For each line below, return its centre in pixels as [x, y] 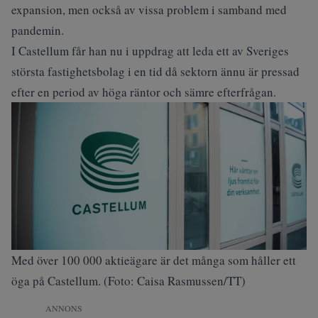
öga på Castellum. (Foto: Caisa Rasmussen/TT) [128, 281]
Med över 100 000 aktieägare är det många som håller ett [154, 260]
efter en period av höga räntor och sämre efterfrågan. [144, 92]
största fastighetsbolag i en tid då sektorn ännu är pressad [155, 71]
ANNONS [64, 308]
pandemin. [38, 30]
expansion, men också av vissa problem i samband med [149, 10]
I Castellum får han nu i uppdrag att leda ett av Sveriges [150, 51]
